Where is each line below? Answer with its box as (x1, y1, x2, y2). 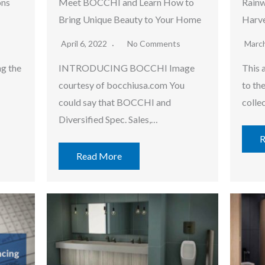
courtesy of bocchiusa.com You (59, 79, 185, 91)
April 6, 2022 (61, 38, 109, 49)
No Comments (127, 38, 180, 49)
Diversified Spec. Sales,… (59, 114, 158, 125)
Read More (76, 150, 122, 162)
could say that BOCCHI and (59, 96, 171, 108)
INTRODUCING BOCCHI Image (59, 62, 195, 74)
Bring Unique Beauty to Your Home (59, 14, 201, 25)
